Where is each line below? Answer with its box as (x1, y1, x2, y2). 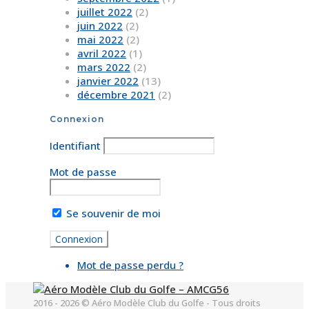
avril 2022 (77, 46, 126, 61)
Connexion (50, 114, 104, 125)
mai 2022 (77, 32, 123, 47)
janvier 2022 (77, 74, 139, 88)
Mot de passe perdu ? (77, 258, 183, 272)
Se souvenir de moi (63, 206, 161, 221)
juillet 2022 (77, 5, 132, 19)
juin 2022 (77, 19, 123, 33)
